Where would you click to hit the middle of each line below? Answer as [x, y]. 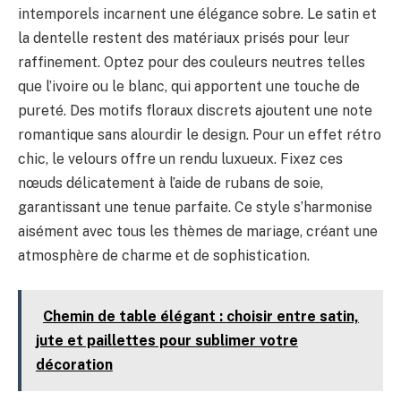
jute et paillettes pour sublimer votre [166, 340]
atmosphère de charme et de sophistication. [164, 256]
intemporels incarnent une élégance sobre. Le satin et [197, 14]
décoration [74, 364]
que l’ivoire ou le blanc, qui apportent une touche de [189, 87]
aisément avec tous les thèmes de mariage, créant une [198, 232]
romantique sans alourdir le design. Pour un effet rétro [200, 135]
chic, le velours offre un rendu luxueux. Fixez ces [180, 159]
